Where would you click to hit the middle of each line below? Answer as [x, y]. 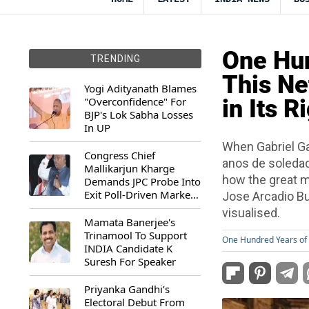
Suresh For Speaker [130, 261]
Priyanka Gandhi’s [127, 289]
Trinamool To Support [136, 235]
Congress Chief [120, 155]
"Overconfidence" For [135, 101]
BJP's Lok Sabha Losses [139, 114]
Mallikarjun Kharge [129, 168]
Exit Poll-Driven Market [139, 195]
